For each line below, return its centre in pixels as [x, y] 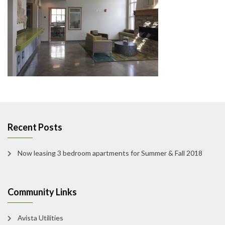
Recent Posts [35, 127]
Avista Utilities [40, 218]
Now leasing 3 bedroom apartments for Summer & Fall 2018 [110, 153]
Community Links [42, 192]
